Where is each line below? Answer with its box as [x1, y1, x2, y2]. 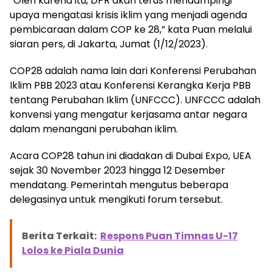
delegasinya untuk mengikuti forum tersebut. [10, 192, 223, 207]
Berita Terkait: [22, 229, 97, 243]
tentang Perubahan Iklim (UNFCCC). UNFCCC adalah [10, 93, 260, 107]
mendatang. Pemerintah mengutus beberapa [10, 178, 228, 192]
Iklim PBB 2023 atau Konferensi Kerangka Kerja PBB [10, 78, 251, 93]
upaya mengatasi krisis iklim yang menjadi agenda [10, 8, 247, 22]
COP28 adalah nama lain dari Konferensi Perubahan [10, 64, 256, 78]
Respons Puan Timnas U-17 [100, 229, 238, 243]
